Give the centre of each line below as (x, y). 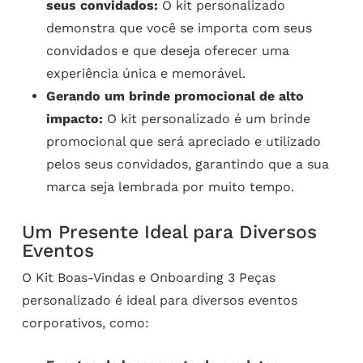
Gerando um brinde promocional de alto (175, 96)
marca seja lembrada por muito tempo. (170, 187)
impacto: (74, 119)
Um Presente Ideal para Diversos (169, 233)
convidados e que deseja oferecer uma (167, 51)
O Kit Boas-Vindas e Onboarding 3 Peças (148, 278)
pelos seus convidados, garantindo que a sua (187, 164)
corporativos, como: (85, 323)
